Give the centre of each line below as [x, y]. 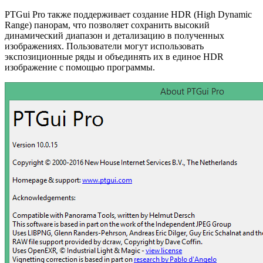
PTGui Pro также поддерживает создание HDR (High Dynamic [128, 15]
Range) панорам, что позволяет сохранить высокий [107, 25]
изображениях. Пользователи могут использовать [104, 46]
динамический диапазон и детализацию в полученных [114, 36]
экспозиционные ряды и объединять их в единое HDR [114, 57]
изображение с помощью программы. [80, 68]
